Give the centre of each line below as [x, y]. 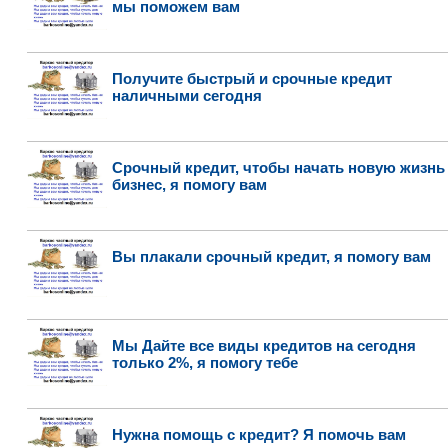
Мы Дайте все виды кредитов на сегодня [263, 345]
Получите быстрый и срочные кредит [251, 78]
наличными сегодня [186, 95]
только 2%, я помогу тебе [204, 362]
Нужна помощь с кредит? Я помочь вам [258, 434]
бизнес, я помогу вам [189, 184]
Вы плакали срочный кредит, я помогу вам [271, 256]
